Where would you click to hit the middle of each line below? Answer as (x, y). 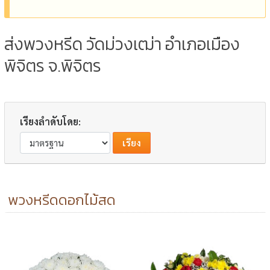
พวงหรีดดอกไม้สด (62, 199)
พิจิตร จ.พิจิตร (53, 65)
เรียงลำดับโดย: (51, 121)
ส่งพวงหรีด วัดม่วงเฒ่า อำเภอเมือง (122, 44)
